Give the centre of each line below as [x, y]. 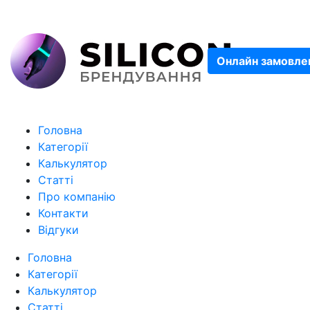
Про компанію [77, 197]
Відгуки [58, 230]
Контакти [63, 213]
